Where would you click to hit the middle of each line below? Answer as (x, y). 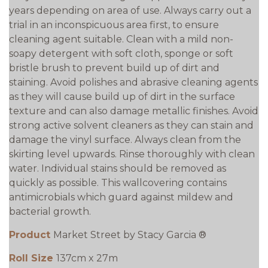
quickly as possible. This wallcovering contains (118, 183)
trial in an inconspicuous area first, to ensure (114, 25)
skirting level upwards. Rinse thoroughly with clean (132, 154)
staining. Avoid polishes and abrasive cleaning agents (133, 82)
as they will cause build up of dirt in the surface (122, 97)
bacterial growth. (50, 211)
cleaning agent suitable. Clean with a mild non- (121, 39)
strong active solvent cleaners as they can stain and (131, 125)
